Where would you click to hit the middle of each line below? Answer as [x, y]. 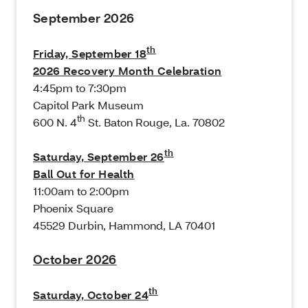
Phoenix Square [73, 208]
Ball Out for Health [84, 174]
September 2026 [84, 19]
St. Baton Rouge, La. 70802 [155, 122]
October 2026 [75, 260]
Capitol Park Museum [88, 105]
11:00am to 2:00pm [81, 191]
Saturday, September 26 [99, 157]
